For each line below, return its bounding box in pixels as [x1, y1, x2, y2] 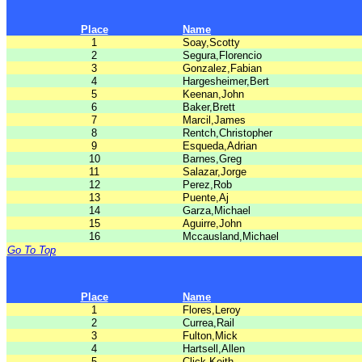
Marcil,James [183, 114, 246, 126]
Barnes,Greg [183, 153, 242, 165]
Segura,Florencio [183, 49, 262, 61]
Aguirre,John [183, 217, 242, 229]
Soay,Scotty [183, 36, 240, 48]
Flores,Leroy [183, 304, 241, 316]
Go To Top [7, 244, 56, 256]
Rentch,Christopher [183, 127, 272, 139]
